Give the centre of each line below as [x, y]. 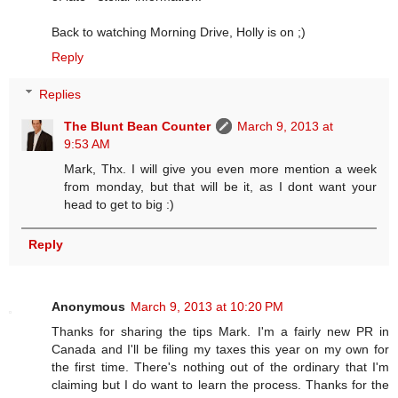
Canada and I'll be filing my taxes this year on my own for [220, 349]
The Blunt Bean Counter [138, 126]
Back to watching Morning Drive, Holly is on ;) [179, 32]
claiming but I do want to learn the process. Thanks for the [220, 384]
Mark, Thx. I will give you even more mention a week [220, 168]
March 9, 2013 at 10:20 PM [207, 306]
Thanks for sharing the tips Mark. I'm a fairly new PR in [220, 331]
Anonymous [88, 306]
